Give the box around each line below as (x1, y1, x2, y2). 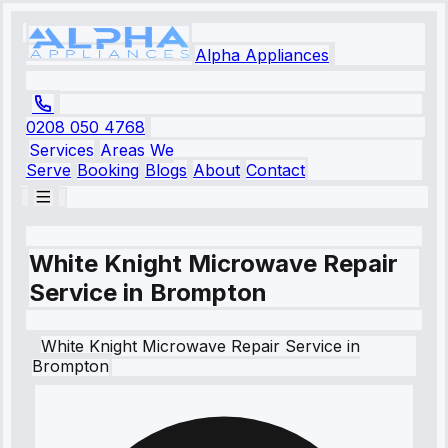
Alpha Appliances (195, 45, 329, 65)
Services (29, 140, 94, 160)
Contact (246, 160, 305, 180)
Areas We (100, 140, 174, 160)
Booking (77, 160, 139, 180)
